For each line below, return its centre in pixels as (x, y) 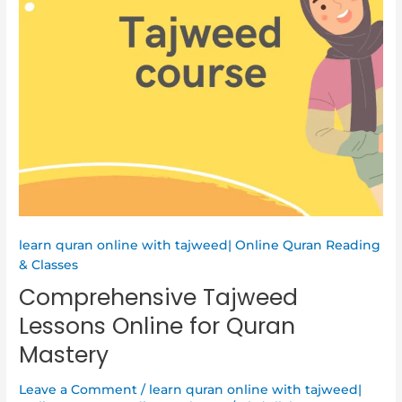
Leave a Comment (79, 389)
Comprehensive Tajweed (159, 298)
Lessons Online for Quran (157, 327)
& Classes (49, 264)
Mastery (64, 355)
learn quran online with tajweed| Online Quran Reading (200, 245)
